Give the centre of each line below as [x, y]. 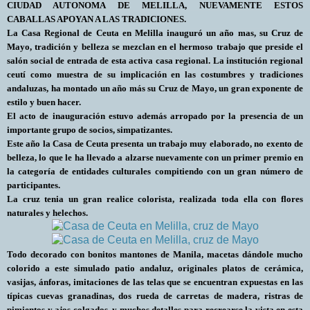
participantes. [34, 185]
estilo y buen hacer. [44, 102]
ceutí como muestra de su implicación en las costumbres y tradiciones [155, 74]
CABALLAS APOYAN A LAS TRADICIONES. [97, 19]
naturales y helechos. [47, 212]
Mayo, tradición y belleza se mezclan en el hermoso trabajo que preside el [155, 46]
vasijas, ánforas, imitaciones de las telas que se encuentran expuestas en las [155, 282]
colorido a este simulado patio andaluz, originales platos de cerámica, [155, 268]
